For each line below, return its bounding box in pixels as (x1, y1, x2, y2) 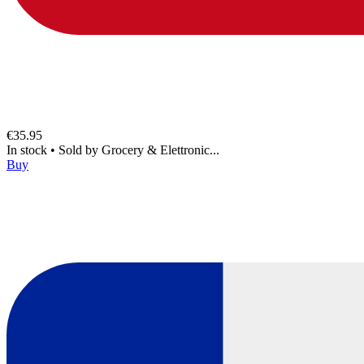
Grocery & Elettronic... (102, 142, 219, 157)
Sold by (58, 142, 102, 157)
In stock (6, 142, 50, 157)
